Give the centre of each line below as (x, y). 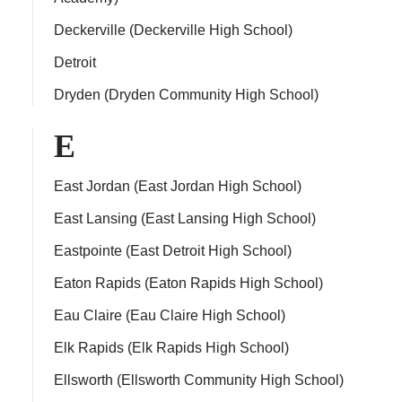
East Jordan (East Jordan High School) (178, 186)
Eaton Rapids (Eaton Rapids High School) (188, 283)
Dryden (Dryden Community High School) (186, 95)
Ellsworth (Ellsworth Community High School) (199, 380)
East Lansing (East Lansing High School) (185, 218)
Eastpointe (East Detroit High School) (173, 251)
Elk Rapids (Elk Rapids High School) (171, 348)
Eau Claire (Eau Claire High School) (170, 315)
